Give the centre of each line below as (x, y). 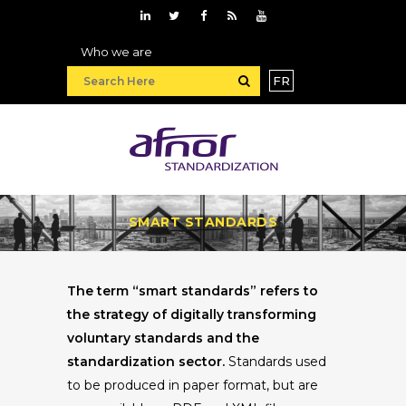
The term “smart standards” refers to (193, 291)
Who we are (116, 52)
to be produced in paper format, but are (193, 386)
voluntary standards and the (163, 338)
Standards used (275, 362)
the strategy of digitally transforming (192, 315)
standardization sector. (146, 362)
